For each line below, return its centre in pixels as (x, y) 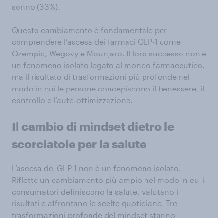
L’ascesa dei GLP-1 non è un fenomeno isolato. (96, 168)
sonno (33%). (36, 6)
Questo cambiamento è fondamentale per (89, 30)
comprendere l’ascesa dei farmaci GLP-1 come (96, 41)
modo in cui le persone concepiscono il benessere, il (108, 88)
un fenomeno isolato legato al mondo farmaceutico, (108, 65)
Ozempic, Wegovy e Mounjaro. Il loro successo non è (109, 53)
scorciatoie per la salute (79, 144)
